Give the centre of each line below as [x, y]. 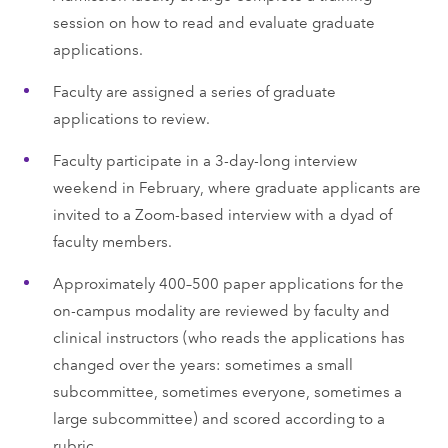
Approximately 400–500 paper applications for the [228, 282]
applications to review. [131, 117]
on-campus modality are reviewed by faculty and [221, 309]
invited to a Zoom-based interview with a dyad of [222, 213]
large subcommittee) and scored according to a [218, 417]
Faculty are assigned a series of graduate [194, 90]
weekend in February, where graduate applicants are [236, 186]
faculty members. [112, 240]
